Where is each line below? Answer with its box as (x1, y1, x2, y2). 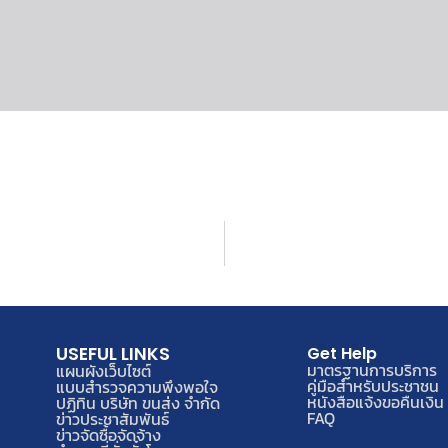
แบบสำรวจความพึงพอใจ (56, 375, 219, 400)
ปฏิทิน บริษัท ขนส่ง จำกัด (56, 391, 221, 416)
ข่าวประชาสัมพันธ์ (56, 407, 170, 432)
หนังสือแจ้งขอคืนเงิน (306, 390, 444, 415)
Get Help (306, 342, 377, 366)
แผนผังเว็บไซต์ (56, 359, 152, 384)
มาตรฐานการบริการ (306, 358, 437, 383)
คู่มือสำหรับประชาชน (306, 374, 439, 399)
